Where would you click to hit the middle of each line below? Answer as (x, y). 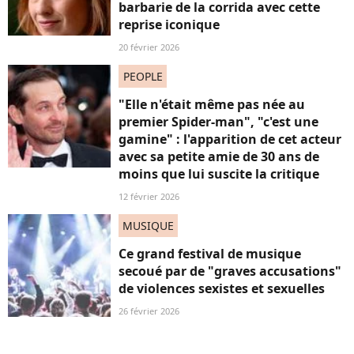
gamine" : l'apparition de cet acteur (230, 139)
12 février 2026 (149, 196)
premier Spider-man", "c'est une (218, 121)
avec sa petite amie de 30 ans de (219, 156)
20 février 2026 (149, 47)
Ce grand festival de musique (210, 253)
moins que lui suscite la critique (219, 173)
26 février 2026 (149, 311)
